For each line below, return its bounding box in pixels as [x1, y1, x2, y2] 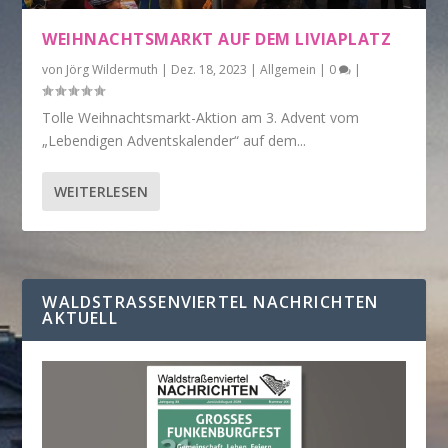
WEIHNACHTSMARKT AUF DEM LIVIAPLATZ [42, 27, 392, 50]
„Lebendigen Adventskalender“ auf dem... [42, 130, 307, 150]
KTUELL [42, 306, 109, 329]
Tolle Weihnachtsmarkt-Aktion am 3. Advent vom [42, 107, 360, 127]
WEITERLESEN [54, 181, 149, 201]
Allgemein [260, 60, 317, 78]
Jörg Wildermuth [66, 60, 159, 78]
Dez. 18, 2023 [171, 60, 248, 78]
